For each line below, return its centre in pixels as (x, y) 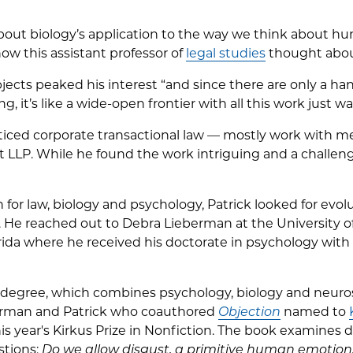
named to (315, 311)
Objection (249, 311)
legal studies (226, 53)
